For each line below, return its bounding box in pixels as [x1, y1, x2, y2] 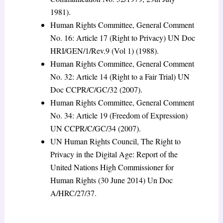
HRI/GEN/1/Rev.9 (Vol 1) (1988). [50, 45, 159, 56]
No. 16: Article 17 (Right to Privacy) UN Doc [50, 32, 195, 43]
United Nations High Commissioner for [50, 162, 174, 173]
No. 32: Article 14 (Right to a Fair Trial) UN [50, 71, 190, 82]
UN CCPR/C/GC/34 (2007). [50, 123, 141, 134]
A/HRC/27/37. [50, 188, 97, 199]
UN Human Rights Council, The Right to [50, 136, 181, 147]
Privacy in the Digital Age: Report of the [50, 149, 178, 160]
